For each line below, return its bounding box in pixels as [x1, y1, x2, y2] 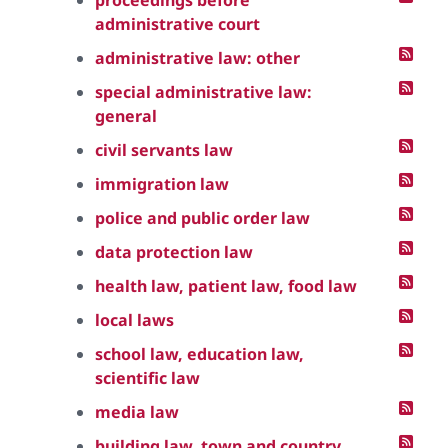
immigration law [95, 173, 229, 195]
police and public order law [95, 207, 310, 229]
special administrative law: [95, 81, 312, 103]
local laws [95, 309, 174, 331]
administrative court [95, 13, 260, 35]
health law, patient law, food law [95, 275, 357, 297]
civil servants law [95, 139, 233, 161]
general [95, 105, 157, 127]
